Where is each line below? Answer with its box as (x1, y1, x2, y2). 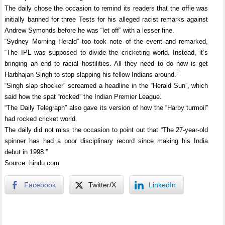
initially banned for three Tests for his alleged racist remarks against (5, 16, 208, 23)
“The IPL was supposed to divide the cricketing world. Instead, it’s (5, 49, 208, 56)
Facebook (24, 181, 56, 189)
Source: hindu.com (5, 159, 60, 167)
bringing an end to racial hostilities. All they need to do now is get (5, 60, 208, 67)
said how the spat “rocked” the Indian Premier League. (5, 93, 162, 100)
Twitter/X (88, 181, 117, 189)
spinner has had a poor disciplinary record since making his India (5, 137, 208, 145)
